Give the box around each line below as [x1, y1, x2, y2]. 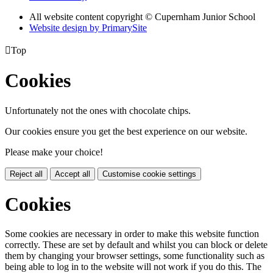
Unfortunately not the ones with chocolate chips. [5, 105, 191, 116]
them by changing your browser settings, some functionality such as [5, 250, 264, 261]
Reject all [10, 169, 43, 179]
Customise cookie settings [102, 169, 196, 179]
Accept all [55, 169, 90, 179]
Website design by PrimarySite [29, 22, 147, 33]
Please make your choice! [5, 146, 103, 157]
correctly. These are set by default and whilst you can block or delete [5, 239, 268, 250]
